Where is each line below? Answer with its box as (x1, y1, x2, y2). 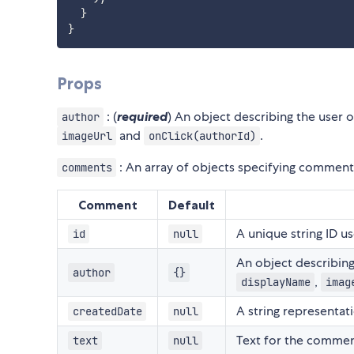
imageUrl (61, 128, 112, 143)
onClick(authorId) (148, 128, 256, 143)
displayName (240, 274, 311, 289)
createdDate (72, 303, 142, 318)
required (117, 107, 168, 124)
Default (168, 196, 215, 213)
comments (61, 160, 112, 175)
